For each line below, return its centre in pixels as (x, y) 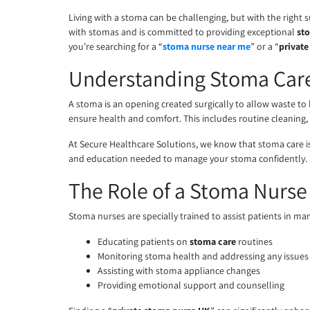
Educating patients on (144, 242)
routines (256, 242)
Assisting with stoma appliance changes (179, 271)
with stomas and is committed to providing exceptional (183, 32)
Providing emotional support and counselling (191, 285)
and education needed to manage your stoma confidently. (188, 159)
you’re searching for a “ (116, 47)
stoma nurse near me (207, 47)
